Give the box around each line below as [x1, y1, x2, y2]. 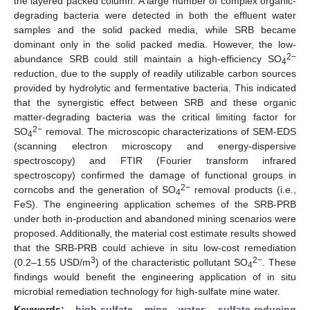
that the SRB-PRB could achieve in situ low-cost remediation [14, 241, 296, 253]
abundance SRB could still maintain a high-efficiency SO [14, 53, 282, 64]
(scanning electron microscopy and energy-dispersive [14, 140, 296, 152]
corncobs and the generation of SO [14, 183, 176, 195]
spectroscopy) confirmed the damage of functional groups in [14, 169, 296, 181]
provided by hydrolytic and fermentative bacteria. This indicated [14, 82, 296, 93]
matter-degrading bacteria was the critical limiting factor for [14, 111, 296, 122]
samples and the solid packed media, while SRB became [14, 24, 296, 35]
